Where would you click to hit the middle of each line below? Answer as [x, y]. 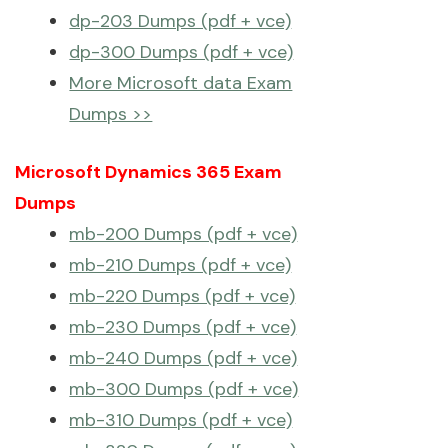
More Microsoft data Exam [181, 83]
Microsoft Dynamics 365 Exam [149, 172]
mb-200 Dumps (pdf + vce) [183, 234]
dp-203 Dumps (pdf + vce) [180, 21]
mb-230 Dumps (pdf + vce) [183, 327]
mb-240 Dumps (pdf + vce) [183, 358]
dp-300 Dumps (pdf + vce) [181, 52]
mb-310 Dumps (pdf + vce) [181, 420]
